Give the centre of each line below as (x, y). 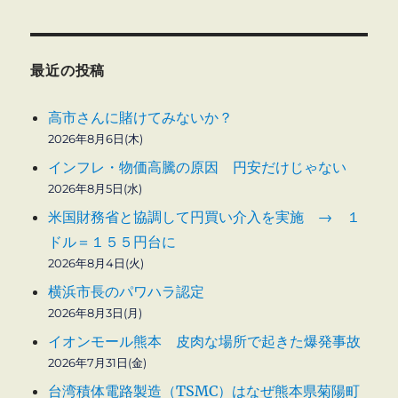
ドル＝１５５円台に (112, 241)
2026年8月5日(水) (96, 188)
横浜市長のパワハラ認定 (127, 291)
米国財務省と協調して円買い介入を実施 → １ (205, 216)
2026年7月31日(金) (98, 362)
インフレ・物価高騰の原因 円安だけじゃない (198, 167)
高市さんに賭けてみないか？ (141, 117)
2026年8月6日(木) (96, 138)
